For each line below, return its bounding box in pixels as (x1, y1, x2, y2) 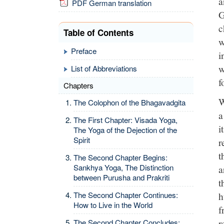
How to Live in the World (73, 199, 152, 210)
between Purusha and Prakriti (73, 172, 169, 182)
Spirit (73, 134, 90, 145)
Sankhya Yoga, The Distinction (73, 162, 173, 172)
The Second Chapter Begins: (73, 152, 167, 162)
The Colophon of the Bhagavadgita (73, 97, 185, 107)
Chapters (63, 80, 93, 90)
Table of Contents (63, 26, 133, 38)
